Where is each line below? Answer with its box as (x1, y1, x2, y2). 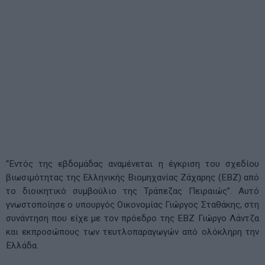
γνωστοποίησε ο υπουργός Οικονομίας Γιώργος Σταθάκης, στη (6, 199, 259, 211)
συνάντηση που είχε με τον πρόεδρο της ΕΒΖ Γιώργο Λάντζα (6, 213, 259, 224)
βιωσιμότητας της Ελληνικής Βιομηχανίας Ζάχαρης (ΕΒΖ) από (6, 172, 259, 183)
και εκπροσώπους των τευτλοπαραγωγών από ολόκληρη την (6, 227, 259, 238)
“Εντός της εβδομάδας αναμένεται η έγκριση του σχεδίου (6, 159, 259, 170)
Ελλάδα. (6, 240, 38, 251)
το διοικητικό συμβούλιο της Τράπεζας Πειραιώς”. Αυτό (6, 186, 259, 197)
